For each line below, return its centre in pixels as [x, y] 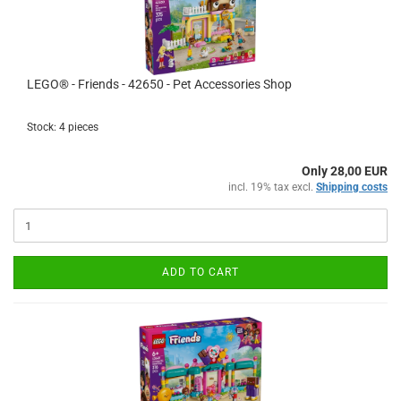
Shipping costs [352, 187]
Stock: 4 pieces [63, 127]
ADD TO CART [200, 272]
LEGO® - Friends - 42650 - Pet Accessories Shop [159, 84]
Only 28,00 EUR [345, 171]
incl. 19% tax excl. [272, 187]
